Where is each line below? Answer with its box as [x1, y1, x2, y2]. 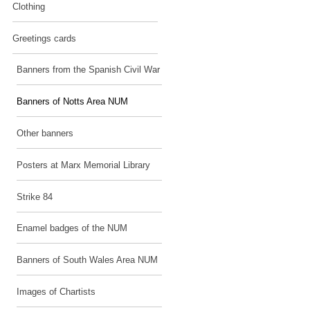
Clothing [12, 1, 45, 12]
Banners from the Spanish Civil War [17, 65, 160, 75]
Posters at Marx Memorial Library [17, 160, 150, 170]
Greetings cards [12, 33, 76, 44]
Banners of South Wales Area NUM [17, 255, 158, 266]
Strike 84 [17, 192, 53, 202]
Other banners [17, 128, 73, 138]
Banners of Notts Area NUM [17, 97, 128, 107]
